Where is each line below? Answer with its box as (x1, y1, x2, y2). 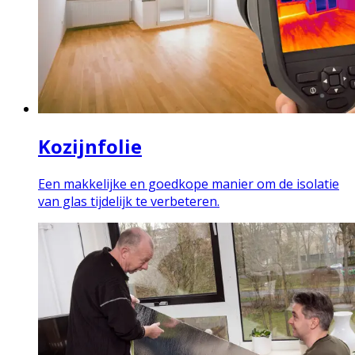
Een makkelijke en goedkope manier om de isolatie (38, 174, 339, 193)
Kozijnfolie (38, 132, 142, 159)
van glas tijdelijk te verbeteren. (38, 192, 219, 210)
